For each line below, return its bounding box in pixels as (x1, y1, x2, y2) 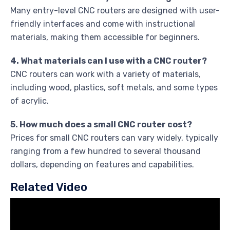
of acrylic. (10, 95, 49, 106)
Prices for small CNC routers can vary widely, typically (10, 132, 218, 143)
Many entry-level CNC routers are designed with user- (10, 5, 220, 15)
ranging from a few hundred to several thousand (10, 146, 201, 156)
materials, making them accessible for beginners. (10, 32, 200, 42)
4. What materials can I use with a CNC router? (10, 55, 207, 66)
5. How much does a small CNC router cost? (10, 119, 192, 129)
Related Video (10, 180, 87, 194)
